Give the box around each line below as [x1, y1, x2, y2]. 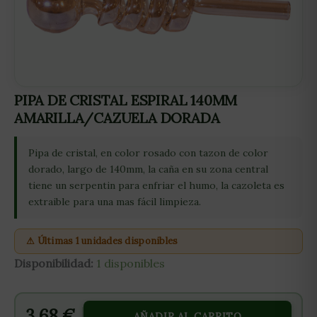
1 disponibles [96, 256, 165, 270]
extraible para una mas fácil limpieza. [28, 195, 201, 208]
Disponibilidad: [14, 256, 93, 270]
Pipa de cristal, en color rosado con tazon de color [28, 146, 268, 159]
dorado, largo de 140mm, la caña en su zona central [28, 163, 268, 175]
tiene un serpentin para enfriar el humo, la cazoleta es [28, 179, 284, 192]
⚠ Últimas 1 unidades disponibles [26, 235, 178, 247]
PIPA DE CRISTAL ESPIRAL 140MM [14, 91, 238, 109]
